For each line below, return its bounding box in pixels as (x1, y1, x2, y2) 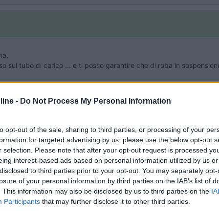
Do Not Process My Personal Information (20, 96, 171, 105)
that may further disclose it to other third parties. (40, 197, 190, 205)
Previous (176, 165, 208, 175)
